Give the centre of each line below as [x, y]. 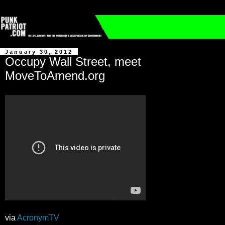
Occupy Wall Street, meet [73, 62]
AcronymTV [38, 217]
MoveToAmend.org [55, 76]
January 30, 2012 [39, 52]
